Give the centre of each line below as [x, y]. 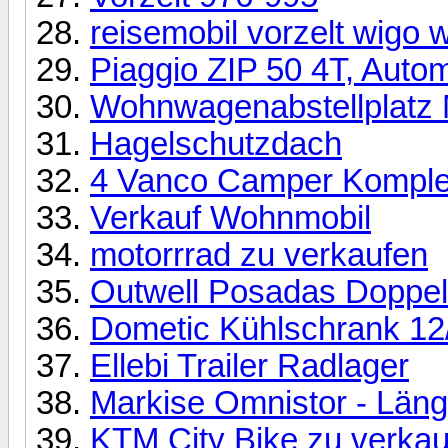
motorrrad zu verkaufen [259, 254]
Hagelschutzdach [216, 143]
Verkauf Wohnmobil [230, 217]
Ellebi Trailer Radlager [249, 365]
